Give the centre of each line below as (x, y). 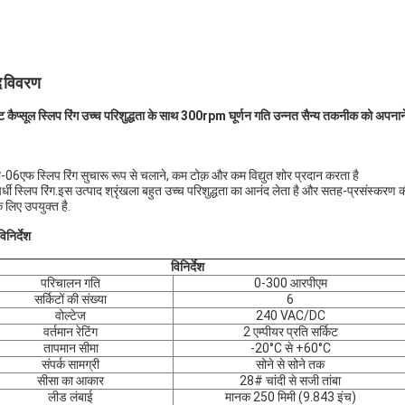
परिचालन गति (71, 283)
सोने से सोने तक (290, 364)
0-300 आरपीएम (290, 283)
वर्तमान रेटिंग (71, 332)
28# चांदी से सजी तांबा (290, 381)
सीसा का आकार (71, 381)
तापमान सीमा (71, 348)
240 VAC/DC (290, 316)
